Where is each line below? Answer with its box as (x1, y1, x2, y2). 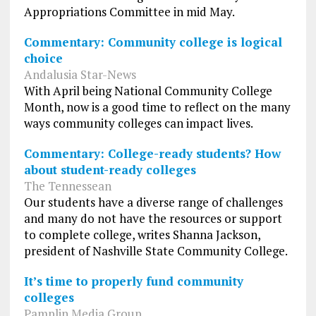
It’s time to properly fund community (23, 272, 243, 289)
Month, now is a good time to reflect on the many (23, 98, 291, 115)
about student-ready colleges (23, 161, 200, 178)
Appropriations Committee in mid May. (23, 3, 235, 20)
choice (23, 49, 63, 66)
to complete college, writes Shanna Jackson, (23, 226, 260, 243)
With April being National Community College (23, 82, 272, 99)
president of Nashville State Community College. (23, 242, 288, 259)
